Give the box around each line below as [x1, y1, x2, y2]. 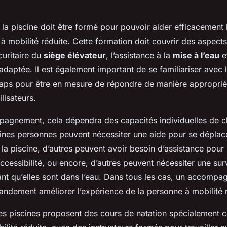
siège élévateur [44, 50, 106, 61]
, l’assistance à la [106, 50, 173, 61]
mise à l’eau [173, 50, 219, 61]
